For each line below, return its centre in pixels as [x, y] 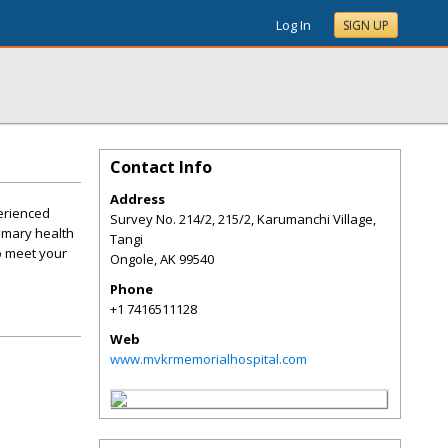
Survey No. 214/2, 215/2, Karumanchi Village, [243, 219]
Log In [293, 25]
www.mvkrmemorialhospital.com [208, 359]
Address [137, 199]
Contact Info [161, 167]
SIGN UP [366, 25]
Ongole [132, 259]
